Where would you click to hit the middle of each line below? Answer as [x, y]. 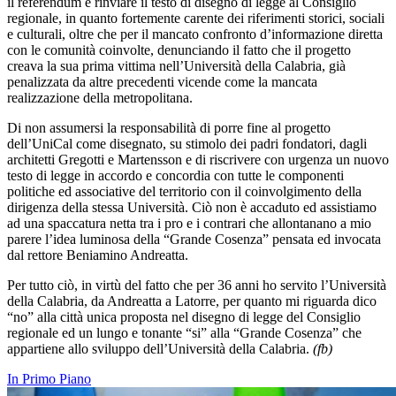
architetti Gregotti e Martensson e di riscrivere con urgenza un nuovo [198, 160]
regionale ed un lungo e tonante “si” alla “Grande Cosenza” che [184, 333]
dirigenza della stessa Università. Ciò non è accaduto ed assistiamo [192, 208]
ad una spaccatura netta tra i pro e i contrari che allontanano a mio [189, 224]
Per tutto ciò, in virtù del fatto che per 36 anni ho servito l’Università [197, 286]
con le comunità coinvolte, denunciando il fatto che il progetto [179, 50]
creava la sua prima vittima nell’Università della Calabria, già [176, 66]
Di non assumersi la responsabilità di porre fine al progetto [169, 128]
